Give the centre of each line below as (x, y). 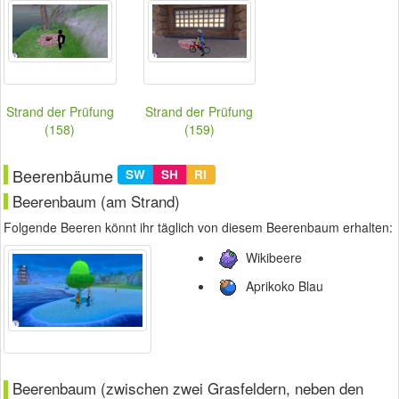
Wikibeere (272, 257)
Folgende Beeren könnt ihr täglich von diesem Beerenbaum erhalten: (198, 228)
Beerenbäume (65, 176)
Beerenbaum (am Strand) (96, 201)
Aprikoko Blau (282, 285)
